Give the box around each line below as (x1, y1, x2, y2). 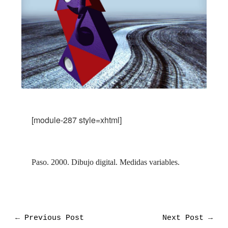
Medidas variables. (120, 158, 180, 167)
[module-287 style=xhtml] (32, 114, 122, 126)
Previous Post (19, 214, 84, 222)
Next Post (162, 214, 209, 222)
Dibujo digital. (71, 158, 120, 167)
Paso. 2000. (32, 158, 72, 167)
